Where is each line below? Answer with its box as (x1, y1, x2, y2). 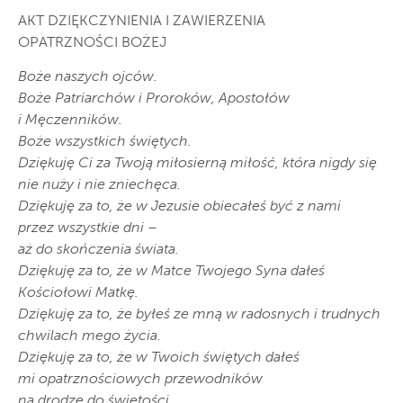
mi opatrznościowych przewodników (18, 372, 263, 388)
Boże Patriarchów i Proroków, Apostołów (18, 92, 290, 107)
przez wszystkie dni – (18, 221, 157, 237)
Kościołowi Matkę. (18, 286, 139, 301)
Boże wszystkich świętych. (18, 135, 192, 150)
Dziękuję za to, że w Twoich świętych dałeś (18, 351, 300, 366)
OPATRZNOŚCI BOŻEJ (18, 36, 166, 51)
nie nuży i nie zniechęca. (18, 178, 181, 193)
